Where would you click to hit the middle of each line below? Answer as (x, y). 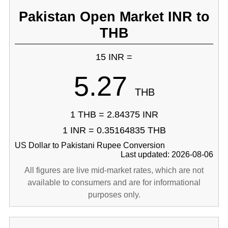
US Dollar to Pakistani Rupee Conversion (90, 145)
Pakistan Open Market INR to (114, 17)
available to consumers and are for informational (114, 182)
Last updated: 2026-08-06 (167, 154)
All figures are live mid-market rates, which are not (114, 170)
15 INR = (114, 57)
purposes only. (114, 195)
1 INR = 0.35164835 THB (114, 130)
